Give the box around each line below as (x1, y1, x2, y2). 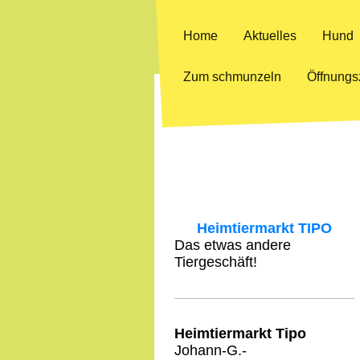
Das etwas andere (174, 236, 291, 253)
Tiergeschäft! (174, 253, 257, 270)
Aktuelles (243, 29, 297, 43)
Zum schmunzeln (183, 70, 281, 84)
